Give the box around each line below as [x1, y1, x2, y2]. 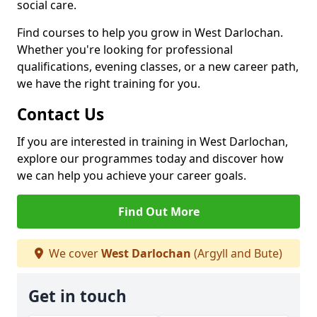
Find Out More [117, 204, 200, 219]
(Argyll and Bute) [191, 246, 282, 261]
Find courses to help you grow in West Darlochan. [17, 25, 283, 40]
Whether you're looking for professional [17, 42, 233, 57]
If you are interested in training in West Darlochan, [17, 134, 288, 149]
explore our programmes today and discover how [17, 151, 284, 166]
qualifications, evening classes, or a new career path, [17, 59, 299, 74]
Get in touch [28, 285, 127, 307]
